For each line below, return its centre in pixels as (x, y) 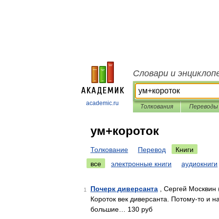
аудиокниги (199, 164)
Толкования (157, 107)
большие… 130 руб (121, 209)
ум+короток (125, 131)
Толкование (109, 150)
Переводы (203, 107)
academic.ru (102, 103)
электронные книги (141, 164)
